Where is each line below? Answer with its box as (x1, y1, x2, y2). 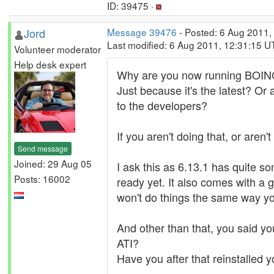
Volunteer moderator (14, 42, 101, 56)
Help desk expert (14, 57, 86, 71)
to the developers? (117, 97, 207, 113)
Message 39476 (107, 25, 177, 39)
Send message (18, 143, 68, 154)
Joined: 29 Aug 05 (14, 156, 92, 170)
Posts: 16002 (14, 171, 70, 185)
